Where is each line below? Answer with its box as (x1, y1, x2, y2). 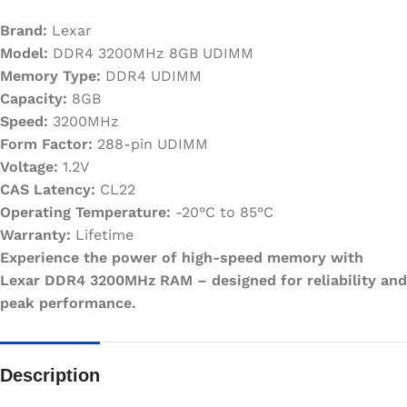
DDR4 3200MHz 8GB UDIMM (48, 44, 253, 62)
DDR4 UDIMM (101, 66, 202, 84)
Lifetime (71, 225, 134, 243)
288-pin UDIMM (93, 134, 208, 153)
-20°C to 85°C (171, 203, 273, 221)
